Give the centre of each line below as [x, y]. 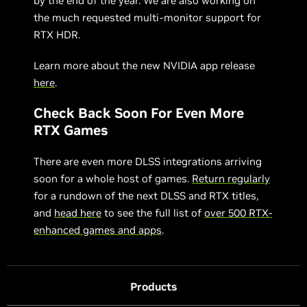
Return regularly [231, 178]
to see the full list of [153, 212]
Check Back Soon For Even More [139, 113]
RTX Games [71, 130]
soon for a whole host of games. [113, 178]
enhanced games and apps [98, 230]
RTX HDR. [57, 34]
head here [78, 212]
